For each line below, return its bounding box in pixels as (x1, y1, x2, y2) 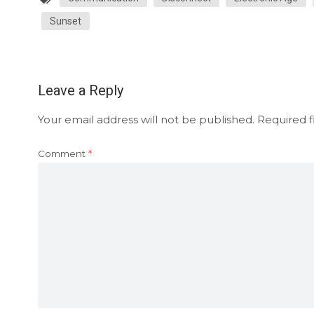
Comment (37, 147, 88, 159)
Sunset (49, 15, 81, 27)
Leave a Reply (37, 81, 123, 99)
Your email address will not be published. (37, 112, 254, 126)
